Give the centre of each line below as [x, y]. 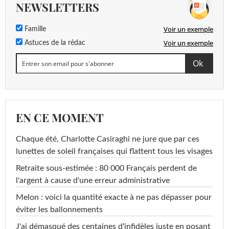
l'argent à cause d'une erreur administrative [93, 181]
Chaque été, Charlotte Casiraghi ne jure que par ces [108, 139]
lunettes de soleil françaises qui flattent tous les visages [114, 152]
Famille [34, 29]
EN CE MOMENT [60, 118]
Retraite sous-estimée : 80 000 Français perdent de [106, 168]
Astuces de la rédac [54, 43]
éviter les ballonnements [59, 210]
